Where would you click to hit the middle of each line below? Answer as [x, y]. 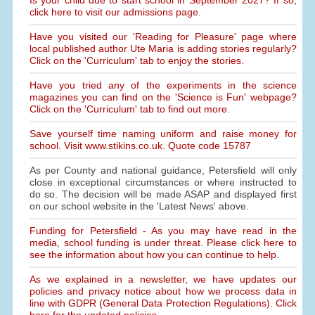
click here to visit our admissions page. [115, 12]
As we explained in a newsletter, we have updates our [163, 279]
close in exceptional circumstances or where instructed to [163, 182]
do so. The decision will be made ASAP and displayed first [163, 194]
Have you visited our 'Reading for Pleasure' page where [163, 37]
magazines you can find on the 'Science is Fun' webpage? [163, 97]
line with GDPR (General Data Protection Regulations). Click [163, 303]
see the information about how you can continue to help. [154, 254]
